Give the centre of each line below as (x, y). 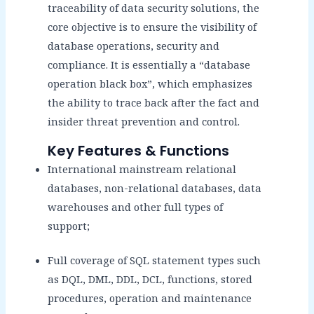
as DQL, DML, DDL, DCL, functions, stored (150, 279)
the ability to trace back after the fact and (153, 103)
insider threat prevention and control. (143, 122)
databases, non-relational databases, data (154, 188)
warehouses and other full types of (135, 207)
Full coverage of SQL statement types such (154, 260)
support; (68, 226)
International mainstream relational (142, 169)
